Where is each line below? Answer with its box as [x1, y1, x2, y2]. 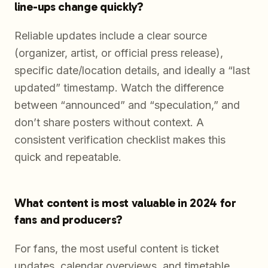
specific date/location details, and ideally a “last [14, 63, 250, 77]
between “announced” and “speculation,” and [14, 98, 240, 111]
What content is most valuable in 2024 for [14, 195, 236, 210]
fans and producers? [14, 212, 123, 227]
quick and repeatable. [14, 150, 121, 163]
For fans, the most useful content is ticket [14, 242, 219, 255]
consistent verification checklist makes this [14, 133, 226, 146]
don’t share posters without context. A [14, 115, 204, 129]
